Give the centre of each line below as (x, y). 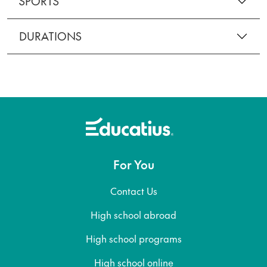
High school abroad (133, 215)
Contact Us (133, 191)
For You (133, 165)
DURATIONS (50, 36)
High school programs (133, 239)
